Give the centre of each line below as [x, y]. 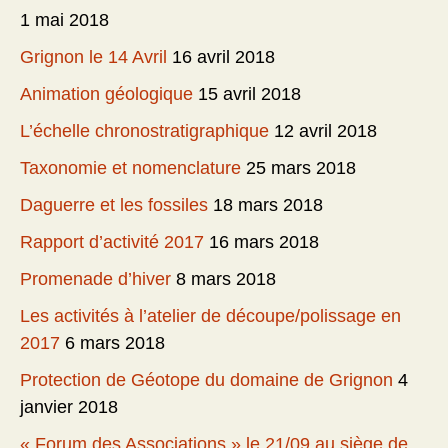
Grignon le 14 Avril [93, 57]
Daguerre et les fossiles [114, 205]
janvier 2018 [69, 407]
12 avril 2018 [325, 131]
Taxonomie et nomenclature [130, 168]
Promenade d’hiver [95, 279]
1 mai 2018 [64, 20]
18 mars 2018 [268, 205]
